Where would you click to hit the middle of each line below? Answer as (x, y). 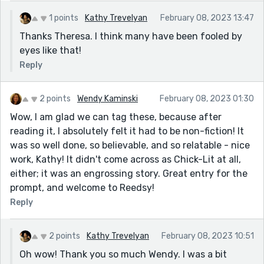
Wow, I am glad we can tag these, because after (116, 117)
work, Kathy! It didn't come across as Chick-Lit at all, (126, 159)
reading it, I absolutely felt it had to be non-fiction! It (127, 131)
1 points (64, 18)
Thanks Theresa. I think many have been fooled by (131, 36)
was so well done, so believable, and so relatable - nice (130, 145)
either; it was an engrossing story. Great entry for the (129, 173)
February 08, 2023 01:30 (207, 98)
